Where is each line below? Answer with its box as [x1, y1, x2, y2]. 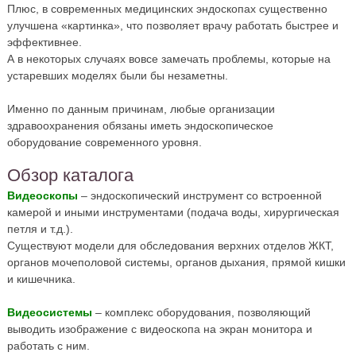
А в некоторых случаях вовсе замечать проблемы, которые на [6, 52, 331, 65]
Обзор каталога [6, 164, 133, 185]
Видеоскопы [6, 188, 78, 202]
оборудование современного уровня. [6, 135, 202, 149]
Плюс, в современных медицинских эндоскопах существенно [6, 2, 327, 15]
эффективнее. [6, 35, 82, 48]
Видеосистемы [6, 305, 92, 319]
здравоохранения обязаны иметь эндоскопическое [6, 118, 273, 132]
